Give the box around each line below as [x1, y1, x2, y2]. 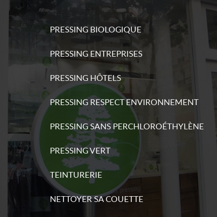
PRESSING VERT [50, 145, 111, 156]
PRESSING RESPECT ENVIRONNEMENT [50, 96, 199, 108]
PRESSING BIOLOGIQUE [50, 24, 142, 35]
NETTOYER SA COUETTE [50, 193, 144, 204]
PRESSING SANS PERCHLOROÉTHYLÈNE [50, 121, 204, 132]
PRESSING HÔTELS [50, 72, 122, 83]
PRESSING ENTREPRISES [50, 48, 143, 59]
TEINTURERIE [50, 169, 103, 180]
